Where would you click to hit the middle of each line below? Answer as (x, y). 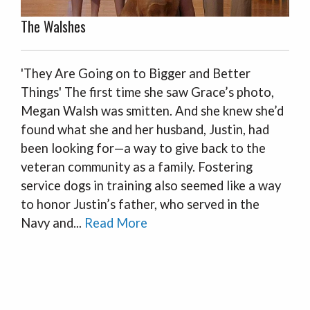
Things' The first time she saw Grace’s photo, (147, 92)
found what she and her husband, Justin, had (145, 129)
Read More (116, 223)
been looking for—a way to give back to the (143, 148)
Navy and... (53, 223)
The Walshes (53, 26)
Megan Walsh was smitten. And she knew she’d (152, 111)
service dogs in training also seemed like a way (151, 185)
